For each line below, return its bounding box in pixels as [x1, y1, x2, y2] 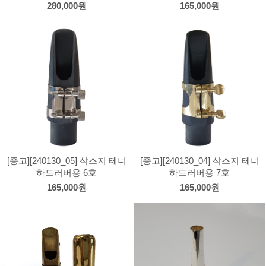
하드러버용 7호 [169, 168, 230, 178]
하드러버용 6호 [36, 168, 97, 178]
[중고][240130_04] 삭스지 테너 [140, 156, 259, 166]
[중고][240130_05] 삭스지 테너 [7, 156, 126, 166]
